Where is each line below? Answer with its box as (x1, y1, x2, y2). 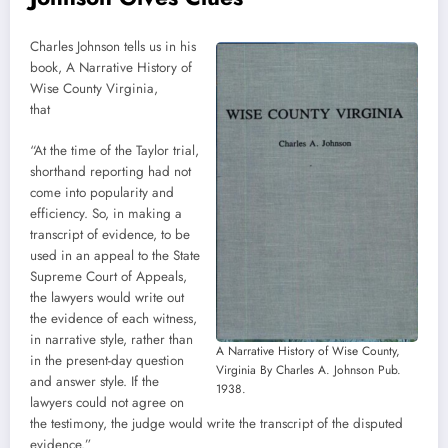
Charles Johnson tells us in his (30, 37, 196, 57)
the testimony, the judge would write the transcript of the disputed (30, 413, 403, 433)
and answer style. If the (30, 371, 159, 391)
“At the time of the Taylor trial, (30, 140, 199, 160)
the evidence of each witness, (30, 308, 197, 328)
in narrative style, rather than (30, 329, 193, 349)
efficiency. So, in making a (30, 203, 182, 223)
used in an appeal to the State (30, 245, 200, 265)
